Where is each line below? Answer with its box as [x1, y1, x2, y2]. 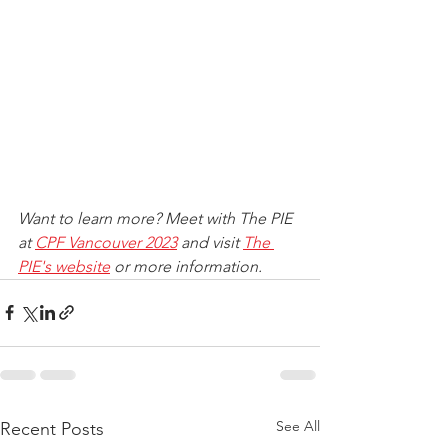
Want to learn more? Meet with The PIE [18, 208, 296, 228]
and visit [177, 232, 243, 252]
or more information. [110, 256, 262, 276]
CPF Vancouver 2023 [35, 232, 177, 252]
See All [276, 416, 320, 435]
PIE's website [18, 256, 110, 276]
